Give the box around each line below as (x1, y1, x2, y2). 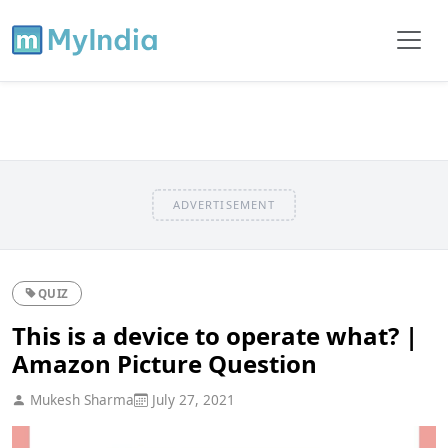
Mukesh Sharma (26, 389, 134, 409)
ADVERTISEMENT (172, 196, 276, 212)
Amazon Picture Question (12, 346, 317, 380)
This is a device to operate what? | (12, 318, 418, 352)
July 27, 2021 (148, 389, 235, 409)
